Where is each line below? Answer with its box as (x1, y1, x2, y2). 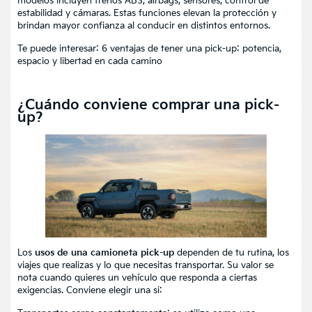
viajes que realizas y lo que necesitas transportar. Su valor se (17, 259, 274, 271)
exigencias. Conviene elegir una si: (17, 284, 162, 296)
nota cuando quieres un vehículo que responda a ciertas (17, 272, 257, 283)
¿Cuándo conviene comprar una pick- (17, 96, 279, 114)
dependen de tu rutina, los (174, 247, 289, 258)
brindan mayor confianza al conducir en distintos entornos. (17, 19, 270, 31)
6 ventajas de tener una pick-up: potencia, (102, 42, 281, 54)
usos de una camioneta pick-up (35, 247, 174, 258)
